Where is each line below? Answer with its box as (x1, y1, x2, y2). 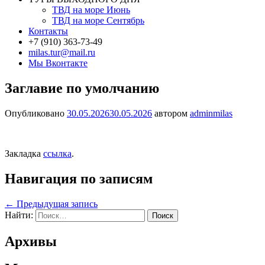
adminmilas (190, 108, 232, 118)
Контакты (28, 26, 68, 36)
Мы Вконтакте (28, 58, 88, 68)
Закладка (5, 148, 43, 159)
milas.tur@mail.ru (28, 47, 95, 57)
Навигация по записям (5, 170, 153, 186)
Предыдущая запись (14, 198, 98, 209)
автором (152, 108, 190, 118)
